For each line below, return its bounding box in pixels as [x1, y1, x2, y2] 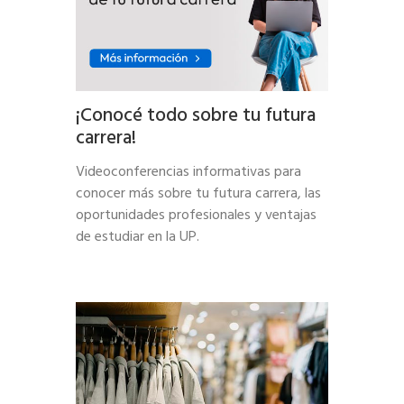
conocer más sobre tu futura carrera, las [76, 181, 321, 206]
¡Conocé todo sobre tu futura [76, 100, 316, 131]
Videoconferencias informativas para [76, 160, 301, 184]
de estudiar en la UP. [76, 225, 199, 249]
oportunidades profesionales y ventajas [76, 203, 317, 227]
